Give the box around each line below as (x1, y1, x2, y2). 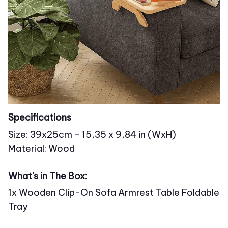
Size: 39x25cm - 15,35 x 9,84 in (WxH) (8, 128, 176, 140)
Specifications (8, 111, 71, 124)
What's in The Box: (8, 169, 87, 182)
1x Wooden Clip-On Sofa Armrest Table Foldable (8, 186, 219, 198)
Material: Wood (8, 142, 75, 154)
